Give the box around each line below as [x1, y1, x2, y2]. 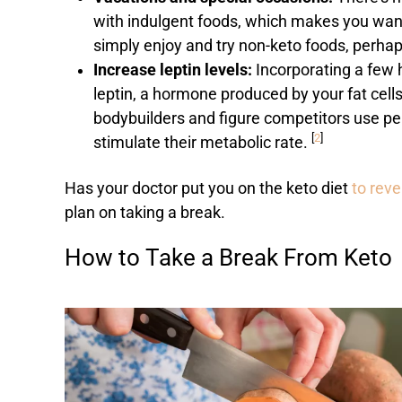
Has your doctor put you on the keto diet [65, 179, 352, 198]
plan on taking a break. [65, 204, 229, 223]
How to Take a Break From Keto [65, 244, 392, 272]
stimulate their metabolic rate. [93, 134, 311, 153]
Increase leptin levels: [93, 61, 256, 80]
